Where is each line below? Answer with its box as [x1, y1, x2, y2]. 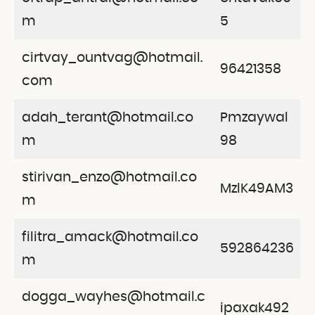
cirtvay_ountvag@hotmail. [21, 51, 202, 65]
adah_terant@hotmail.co [21, 110, 193, 124]
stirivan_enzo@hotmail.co [21, 170, 197, 184]
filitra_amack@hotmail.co [21, 230, 198, 244]
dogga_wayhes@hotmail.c [21, 290, 205, 304]
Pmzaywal [219, 110, 288, 124]
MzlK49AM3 [219, 181, 293, 195]
